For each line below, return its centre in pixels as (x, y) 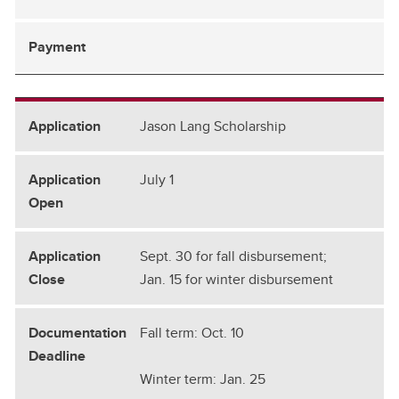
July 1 (157, 179)
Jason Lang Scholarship (213, 126)
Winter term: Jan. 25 (203, 379)
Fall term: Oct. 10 (192, 332)
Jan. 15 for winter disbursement (236, 279)
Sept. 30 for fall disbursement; (233, 256)
